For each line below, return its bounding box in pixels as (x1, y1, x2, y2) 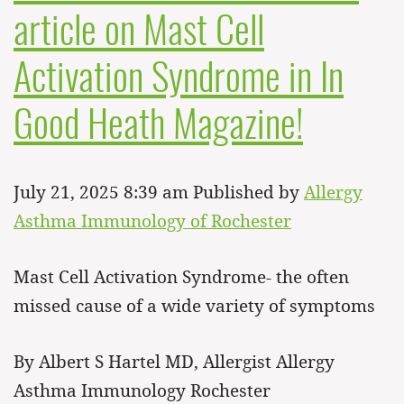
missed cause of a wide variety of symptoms (14, 294, 375, 317)
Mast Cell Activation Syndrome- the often (14, 265, 349, 289)
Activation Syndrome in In (14, 61, 344, 100)
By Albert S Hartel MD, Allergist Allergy (14, 350, 335, 373)
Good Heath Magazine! (14, 108, 303, 147)
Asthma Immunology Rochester (14, 379, 271, 402)
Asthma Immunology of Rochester (14, 209, 291, 233)
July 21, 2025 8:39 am (14, 180, 188, 204)
